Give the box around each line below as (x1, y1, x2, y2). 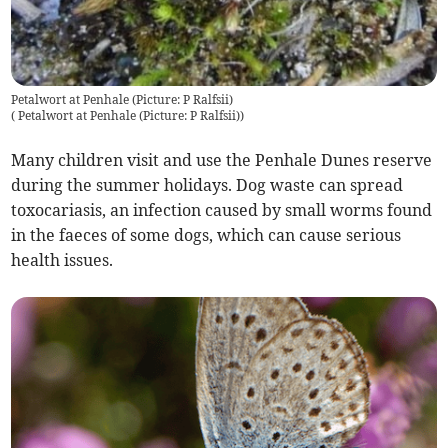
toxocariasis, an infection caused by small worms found (11, 200, 433, 221)
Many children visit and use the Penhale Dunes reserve (11, 150, 433, 171)
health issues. (11, 250, 114, 271)
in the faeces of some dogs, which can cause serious (11, 225, 402, 246)
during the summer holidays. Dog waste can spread (11, 175, 404, 196)
